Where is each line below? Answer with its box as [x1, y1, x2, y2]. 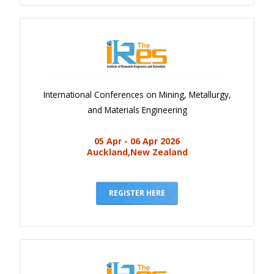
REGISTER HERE [109, 188, 165, 199]
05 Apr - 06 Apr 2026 [94, 135, 180, 147]
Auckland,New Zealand [86, 146, 188, 158]
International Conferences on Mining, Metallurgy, [43, 89, 231, 101]
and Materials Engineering [87, 104, 187, 116]
